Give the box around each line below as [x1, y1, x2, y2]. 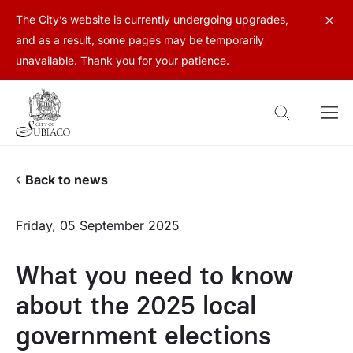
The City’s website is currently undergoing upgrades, [16, 13, 288, 26]
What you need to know [16, 260, 293, 291]
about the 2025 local [16, 290, 256, 321]
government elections [16, 320, 271, 351]
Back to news [25, 172, 108, 188]
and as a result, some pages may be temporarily [16, 33, 264, 46]
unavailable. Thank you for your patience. [16, 54, 229, 67]
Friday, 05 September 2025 [16, 217, 180, 233]
